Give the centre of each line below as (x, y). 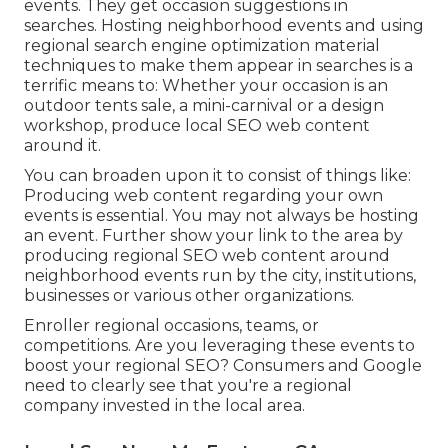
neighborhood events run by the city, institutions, (220, 276)
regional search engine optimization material (202, 46)
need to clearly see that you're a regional (188, 386)
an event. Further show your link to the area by (213, 236)
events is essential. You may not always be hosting (221, 216)
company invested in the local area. (164, 406)
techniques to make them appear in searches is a (218, 66)
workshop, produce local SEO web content (197, 126)
